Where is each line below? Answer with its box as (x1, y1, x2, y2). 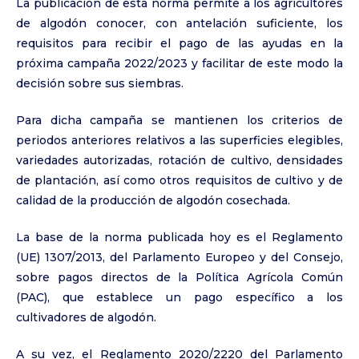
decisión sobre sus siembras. (16, 76, 184, 91)
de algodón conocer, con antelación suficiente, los (16, 16, 343, 30)
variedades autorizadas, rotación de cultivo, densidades (16, 153, 343, 167)
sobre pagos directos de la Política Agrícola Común (16, 270, 343, 284)
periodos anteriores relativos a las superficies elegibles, (16, 133, 343, 147)
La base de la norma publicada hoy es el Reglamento (16, 230, 343, 244)
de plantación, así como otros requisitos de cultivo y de (16, 173, 343, 188)
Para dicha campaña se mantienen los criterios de (16, 113, 343, 127)
